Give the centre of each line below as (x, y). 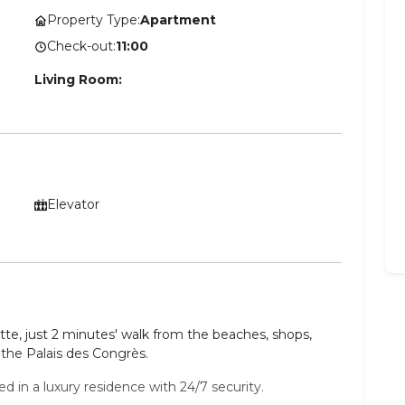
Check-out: (81, 47)
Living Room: (78, 80)
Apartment (178, 20)
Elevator (73, 205)
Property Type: (94, 20)
